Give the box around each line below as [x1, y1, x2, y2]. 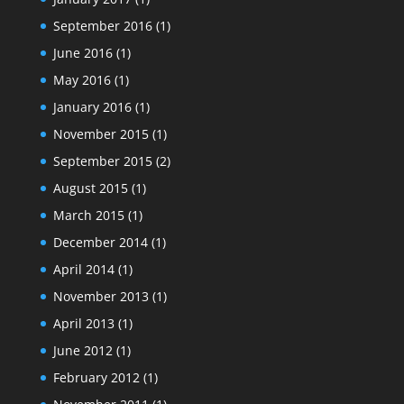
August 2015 [52, 179, 128, 197]
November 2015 [52, 124, 149, 142]
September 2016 [52, 16, 152, 34]
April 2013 [52, 314, 115, 332]
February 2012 [52, 368, 140, 386]
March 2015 [52, 206, 124, 224]
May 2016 [52, 70, 111, 88]
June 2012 [52, 341, 113, 359]
